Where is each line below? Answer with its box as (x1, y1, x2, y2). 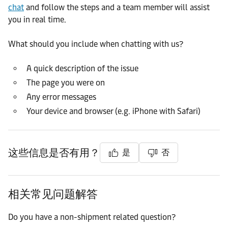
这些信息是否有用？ (8, 147, 100, 159)
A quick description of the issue (26, 64, 138, 73)
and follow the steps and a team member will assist (24, 3, 210, 12)
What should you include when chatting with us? (8, 39, 183, 49)
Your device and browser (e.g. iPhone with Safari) (26, 106, 201, 116)
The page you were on (26, 78, 105, 88)
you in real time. (8, 15, 66, 24)
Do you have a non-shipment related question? (8, 212, 176, 222)
